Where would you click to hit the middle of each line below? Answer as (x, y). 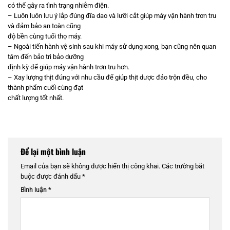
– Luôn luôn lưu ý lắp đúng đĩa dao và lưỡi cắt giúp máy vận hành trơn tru (112, 16)
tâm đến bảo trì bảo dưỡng (46, 57)
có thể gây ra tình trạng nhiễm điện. (58, 6)
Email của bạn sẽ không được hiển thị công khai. (90, 166)
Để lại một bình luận (54, 151)
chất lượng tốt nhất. (36, 98)
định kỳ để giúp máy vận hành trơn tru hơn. (69, 67)
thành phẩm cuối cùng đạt (45, 88)
